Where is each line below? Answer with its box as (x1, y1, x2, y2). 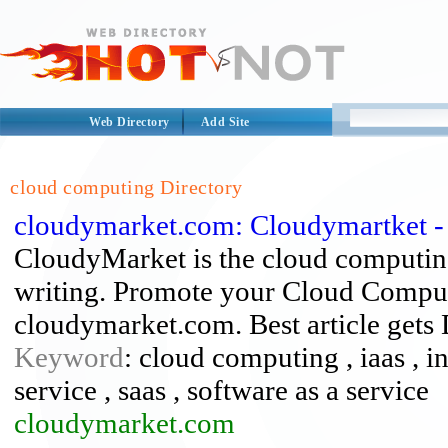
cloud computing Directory (10, 176, 243, 198)
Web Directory (89, 115, 170, 129)
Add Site (200, 115, 250, 129)
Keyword (14, 341, 124, 373)
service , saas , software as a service (14, 374, 429, 406)
